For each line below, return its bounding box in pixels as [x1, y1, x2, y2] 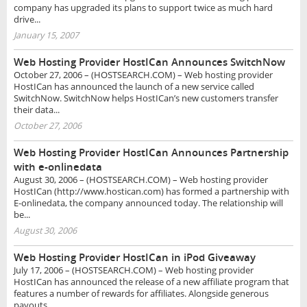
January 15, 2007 [13, 29, 79, 41]
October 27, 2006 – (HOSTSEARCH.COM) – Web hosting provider [13, 69, 273, 81]
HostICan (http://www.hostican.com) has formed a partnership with [13, 185, 289, 197]
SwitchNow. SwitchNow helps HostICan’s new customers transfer [13, 92, 278, 104]
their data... [13, 103, 60, 116]
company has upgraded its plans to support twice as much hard [13, 1, 273, 14]
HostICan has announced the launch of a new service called [13, 80, 254, 93]
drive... [13, 13, 40, 25]
